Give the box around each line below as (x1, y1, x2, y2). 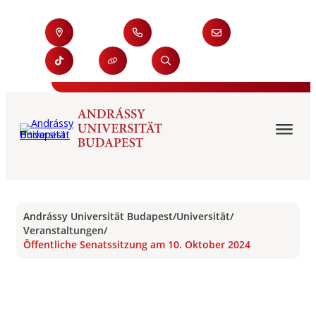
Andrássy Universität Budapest (23, 209, 173, 223)
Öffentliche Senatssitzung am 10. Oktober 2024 (23, 238, 250, 251)
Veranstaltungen (23, 224, 104, 237)
